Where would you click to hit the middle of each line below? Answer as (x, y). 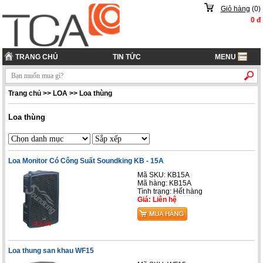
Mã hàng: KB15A (164, 183)
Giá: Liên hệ (157, 199)
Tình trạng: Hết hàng (170, 191)
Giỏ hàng (235, 9)
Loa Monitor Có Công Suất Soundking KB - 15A (86, 161)
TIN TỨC (127, 57)
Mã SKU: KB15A (163, 175)
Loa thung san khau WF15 (51, 250)
